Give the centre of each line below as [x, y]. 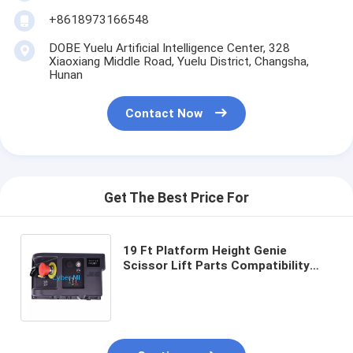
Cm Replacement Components [213, 295]
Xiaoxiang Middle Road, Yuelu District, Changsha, [178, 62]
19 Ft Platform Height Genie [205, 250]
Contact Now [164, 114]
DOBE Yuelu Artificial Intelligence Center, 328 [169, 48]
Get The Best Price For [176, 198]
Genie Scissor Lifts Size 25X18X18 [225, 280]
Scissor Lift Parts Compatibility [217, 265]
